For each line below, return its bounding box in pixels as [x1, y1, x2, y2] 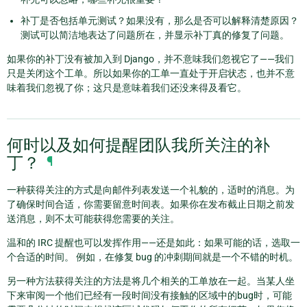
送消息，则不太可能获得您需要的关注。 [7, 212, 180, 224]
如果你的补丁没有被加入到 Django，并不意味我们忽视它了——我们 [7, 53, 294, 65]
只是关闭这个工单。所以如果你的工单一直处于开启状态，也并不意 [7, 68, 295, 79]
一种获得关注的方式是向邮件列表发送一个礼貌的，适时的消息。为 [7, 184, 295, 195]
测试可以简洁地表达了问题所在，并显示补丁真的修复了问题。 [21, 29, 289, 41]
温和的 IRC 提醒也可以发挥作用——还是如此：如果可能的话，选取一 [7, 236, 300, 248]
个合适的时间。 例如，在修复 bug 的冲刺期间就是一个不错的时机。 [7, 251, 298, 262]
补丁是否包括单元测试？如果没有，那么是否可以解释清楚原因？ [21, 15, 299, 27]
